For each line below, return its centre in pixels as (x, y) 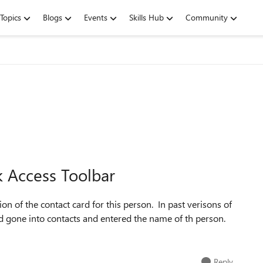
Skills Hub (146, 17)
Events (96, 17)
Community (207, 17)
